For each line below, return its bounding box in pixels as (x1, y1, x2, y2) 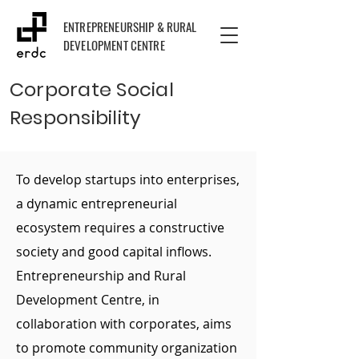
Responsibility (10, 104, 142, 131)
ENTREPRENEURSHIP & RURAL (63, 18, 200, 35)
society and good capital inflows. (16, 243, 212, 260)
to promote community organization (16, 339, 237, 357)
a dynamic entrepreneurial (16, 195, 177, 212)
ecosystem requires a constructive (16, 219, 224, 236)
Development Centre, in (16, 291, 159, 309)
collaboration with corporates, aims (16, 315, 232, 333)
